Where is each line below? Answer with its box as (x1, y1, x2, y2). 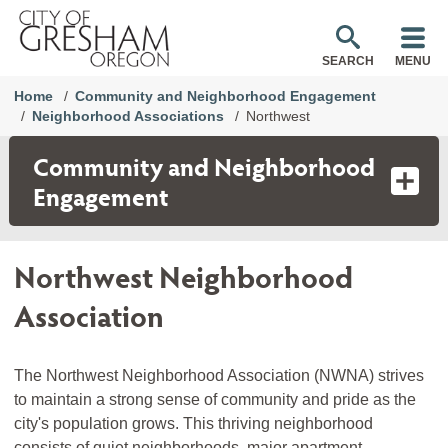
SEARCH (322, 54, 374, 68)
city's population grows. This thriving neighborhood (14, 415, 373, 432)
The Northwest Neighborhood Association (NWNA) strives (14, 367, 424, 384)
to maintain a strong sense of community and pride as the (14, 391, 416, 408)
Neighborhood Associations (32, 108, 224, 124)
